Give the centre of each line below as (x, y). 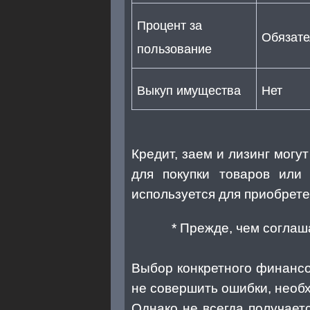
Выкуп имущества (189, 90)
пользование (174, 49)
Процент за (170, 25)
